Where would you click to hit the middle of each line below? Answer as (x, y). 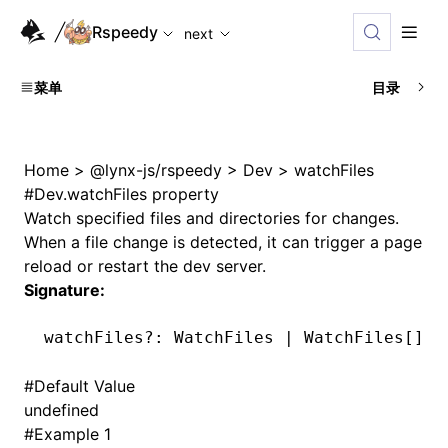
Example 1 (72, 434)
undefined (61, 410)
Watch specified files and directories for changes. (211, 218)
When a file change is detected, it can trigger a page (223, 242)
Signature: (64, 290)
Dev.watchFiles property (126, 194)
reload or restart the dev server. (145, 266)
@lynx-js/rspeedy (156, 170)
